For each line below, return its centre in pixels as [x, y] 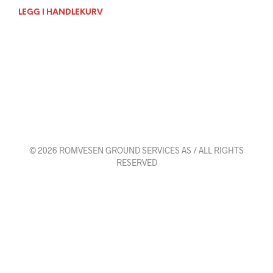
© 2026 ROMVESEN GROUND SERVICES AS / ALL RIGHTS [136, 150]
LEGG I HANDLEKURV [61, 12]
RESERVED [136, 162]
